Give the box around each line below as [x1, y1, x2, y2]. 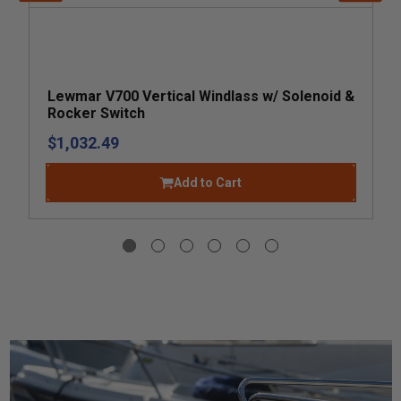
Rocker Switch [47, 104, 145, 122]
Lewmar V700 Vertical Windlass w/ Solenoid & [47, 87, 354, 105]
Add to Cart [174, 175, 242, 190]
